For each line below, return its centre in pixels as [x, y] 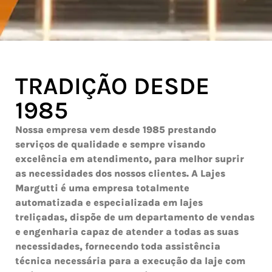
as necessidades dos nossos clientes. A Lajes [120, 173]
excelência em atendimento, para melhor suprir [130, 159]
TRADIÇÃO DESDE [112, 86]
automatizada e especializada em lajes [109, 202]
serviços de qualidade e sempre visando [110, 144]
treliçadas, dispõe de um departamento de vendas [135, 217]
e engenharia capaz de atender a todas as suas [127, 232]
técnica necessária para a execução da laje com [130, 261]
